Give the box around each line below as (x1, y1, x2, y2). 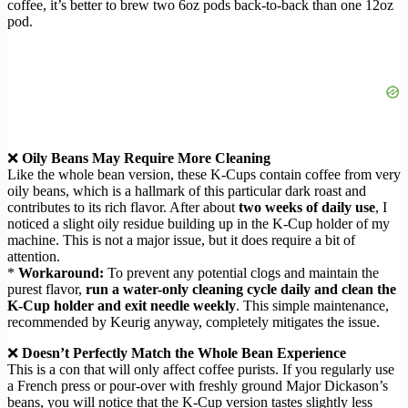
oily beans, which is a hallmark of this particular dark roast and (7, 183, 366, 199)
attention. (7, 249, 60, 265)
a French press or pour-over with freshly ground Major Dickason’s (7, 378, 388, 394)
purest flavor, (7, 281, 86, 298)
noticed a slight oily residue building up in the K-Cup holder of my (7, 216, 390, 232)
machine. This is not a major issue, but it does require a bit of (7, 232, 355, 249)
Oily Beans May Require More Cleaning (22, 150, 270, 167)
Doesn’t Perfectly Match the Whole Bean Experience (22, 345, 346, 362)
